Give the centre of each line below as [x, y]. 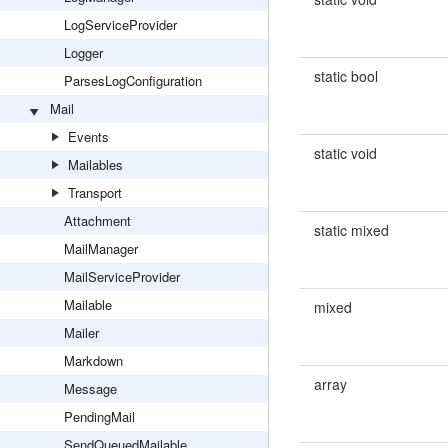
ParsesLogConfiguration [133, 80]
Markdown [93, 360]
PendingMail [99, 416]
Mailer [81, 332]
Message [90, 388]
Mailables [95, 164]
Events [88, 136]
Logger [83, 52]
